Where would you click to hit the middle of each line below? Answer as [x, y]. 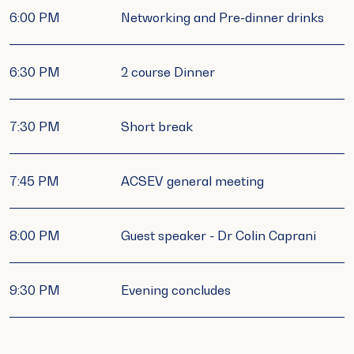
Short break [157, 127]
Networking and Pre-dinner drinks [223, 18]
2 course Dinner [168, 72]
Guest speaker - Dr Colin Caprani [219, 236]
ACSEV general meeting [193, 181]
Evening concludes [176, 290]
